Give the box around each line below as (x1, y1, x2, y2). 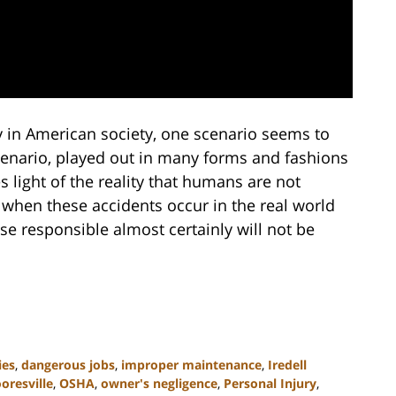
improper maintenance (121, 355, 262, 373)
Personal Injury (224, 374, 316, 392)
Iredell (268, 355, 307, 373)
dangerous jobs (21, 355, 115, 373)
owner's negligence (101, 374, 217, 392)
